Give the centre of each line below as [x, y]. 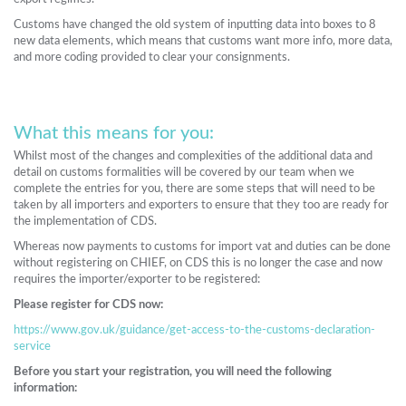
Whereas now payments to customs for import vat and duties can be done [202, 247]
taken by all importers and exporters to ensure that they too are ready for [201, 205]
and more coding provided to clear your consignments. [153, 58]
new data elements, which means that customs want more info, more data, [203, 41]
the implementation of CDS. [87, 222]
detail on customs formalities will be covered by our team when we [184, 173]
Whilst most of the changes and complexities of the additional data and [193, 156]
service [32, 347]
